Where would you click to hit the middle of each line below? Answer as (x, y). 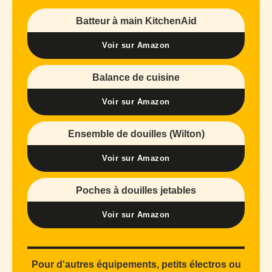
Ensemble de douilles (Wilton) (136, 134)
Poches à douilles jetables (136, 191)
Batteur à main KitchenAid (136, 21)
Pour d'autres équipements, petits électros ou (136, 265)
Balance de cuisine (136, 78)
